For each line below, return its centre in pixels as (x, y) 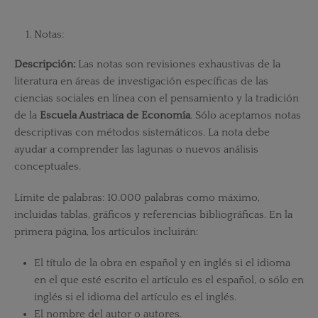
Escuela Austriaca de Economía (115, 116)
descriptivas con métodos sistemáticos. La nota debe (142, 133)
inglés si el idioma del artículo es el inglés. (135, 297)
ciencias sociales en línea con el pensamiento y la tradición (156, 99)
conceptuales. (47, 167)
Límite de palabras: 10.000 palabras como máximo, (137, 198)
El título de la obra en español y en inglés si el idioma (162, 263)
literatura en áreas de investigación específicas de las (141, 82)
